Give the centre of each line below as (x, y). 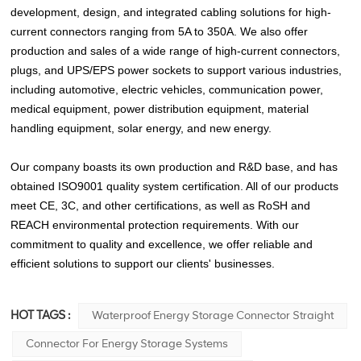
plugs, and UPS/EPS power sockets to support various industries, (176, 71)
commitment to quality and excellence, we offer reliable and (162, 245)
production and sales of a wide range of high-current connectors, (176, 51)
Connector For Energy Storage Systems (127, 344)
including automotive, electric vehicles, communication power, (167, 90)
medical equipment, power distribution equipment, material (160, 109)
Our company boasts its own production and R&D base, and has (174, 167)
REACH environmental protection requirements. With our (155, 225)
